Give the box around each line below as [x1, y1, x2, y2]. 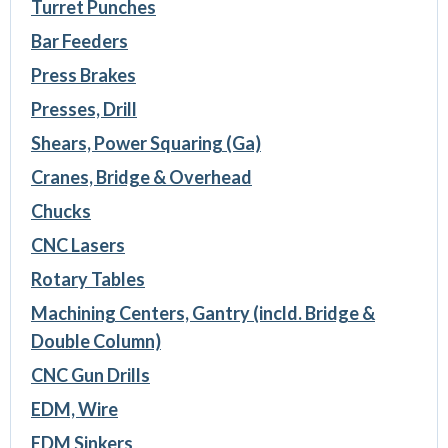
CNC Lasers [30, 234, 125, 257]
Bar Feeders [30, 30, 128, 53]
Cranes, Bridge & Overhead [30, 166, 252, 189]
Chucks [30, 200, 91, 223]
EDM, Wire [30, 398, 118, 421]
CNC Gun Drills [30, 364, 150, 387]
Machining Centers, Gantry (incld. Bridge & [30, 302, 375, 325]
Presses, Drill [30, 98, 137, 121]
